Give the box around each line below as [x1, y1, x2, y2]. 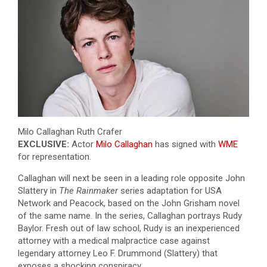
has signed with [153, 138, 218, 150]
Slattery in [18, 185, 59, 196]
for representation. [18, 151, 91, 162]
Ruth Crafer [77, 126, 122, 137]
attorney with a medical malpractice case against [18, 235, 210, 246]
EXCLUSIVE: [18, 138, 69, 150]
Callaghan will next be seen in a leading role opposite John [18, 172, 245, 184]
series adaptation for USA [120, 185, 222, 196]
